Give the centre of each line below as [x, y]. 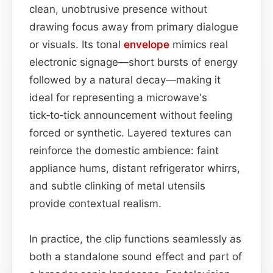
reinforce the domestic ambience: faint [124, 150]
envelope [147, 44]
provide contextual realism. [95, 203]
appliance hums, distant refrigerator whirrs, [135, 168]
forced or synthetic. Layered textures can [130, 133]
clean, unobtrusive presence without [118, 9]
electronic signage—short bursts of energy [133, 62]
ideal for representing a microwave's [118, 97]
